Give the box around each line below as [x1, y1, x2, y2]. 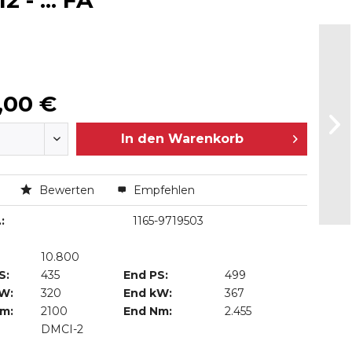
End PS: [123, 268, 169, 282]
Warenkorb [167, 131, 244, 146]
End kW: [123, 286, 173, 300]
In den [120, 131, 164, 146]
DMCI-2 [41, 322, 84, 336]
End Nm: [123, 304, 173, 318]
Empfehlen [130, 183, 195, 197]
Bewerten [35, 183, 97, 197]
